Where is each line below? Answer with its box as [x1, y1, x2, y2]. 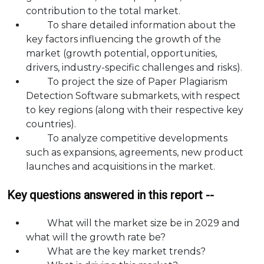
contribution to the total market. [26, 5, 180, 16]
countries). [26, 118, 76, 130]
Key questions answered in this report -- [7, 188, 214, 202]
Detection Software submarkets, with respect [26, 90, 240, 101]
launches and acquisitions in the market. [26, 161, 215, 172]
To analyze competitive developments [26, 133, 227, 144]
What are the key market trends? [26, 246, 206, 257]
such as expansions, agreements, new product [26, 147, 243, 158]
